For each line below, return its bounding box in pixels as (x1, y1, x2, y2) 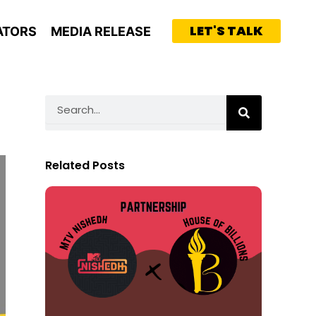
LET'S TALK (189, 22, 263, 40)
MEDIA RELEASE (50, 23, 151, 39)
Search (44, 95, 78, 108)
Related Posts (45, 157, 126, 174)
